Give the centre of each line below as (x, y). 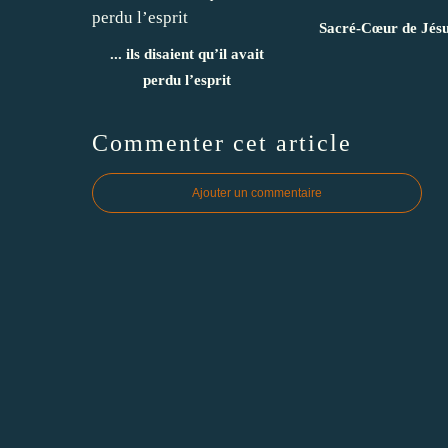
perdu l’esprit (187, 79)
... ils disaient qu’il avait (187, 53)
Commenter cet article (222, 142)
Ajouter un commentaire (257, 192)
